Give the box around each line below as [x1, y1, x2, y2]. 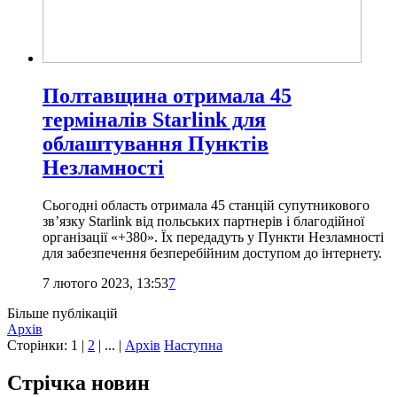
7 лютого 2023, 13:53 [43, 276, 168, 292]
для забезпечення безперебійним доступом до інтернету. [43, 245, 382, 261]
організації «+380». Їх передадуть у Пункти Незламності [43, 230, 384, 245]
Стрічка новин [7, 371, 150, 395]
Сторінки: [7, 338, 71, 354]
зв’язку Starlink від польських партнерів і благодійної [43, 214, 364, 230]
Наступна [164, 338, 222, 354]
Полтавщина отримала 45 [43, 84, 292, 108]
